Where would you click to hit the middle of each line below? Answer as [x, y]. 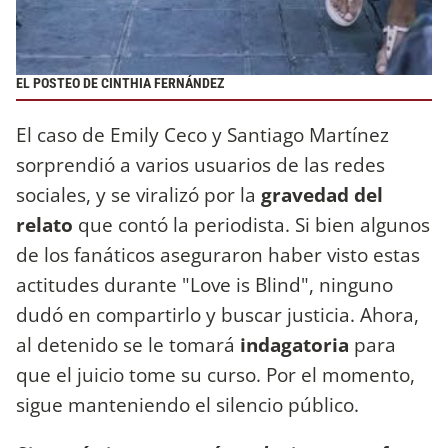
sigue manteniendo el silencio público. [190, 404]
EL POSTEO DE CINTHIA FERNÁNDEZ [120, 84]
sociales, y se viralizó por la [138, 194]
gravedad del [322, 194]
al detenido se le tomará [128, 344]
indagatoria [294, 344]
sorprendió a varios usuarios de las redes [200, 164]
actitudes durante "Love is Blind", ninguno [204, 284]
